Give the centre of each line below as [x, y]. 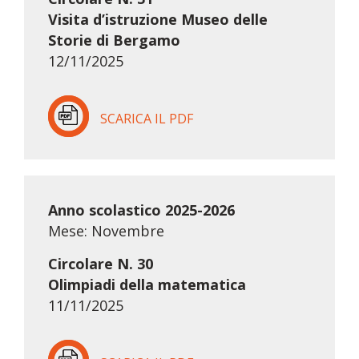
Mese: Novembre [106, 231]
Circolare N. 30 [100, 264]
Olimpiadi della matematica [147, 285]
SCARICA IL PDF [146, 119]
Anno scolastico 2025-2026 [141, 210]
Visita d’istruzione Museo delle [157, 20]
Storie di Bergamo [114, 40]
